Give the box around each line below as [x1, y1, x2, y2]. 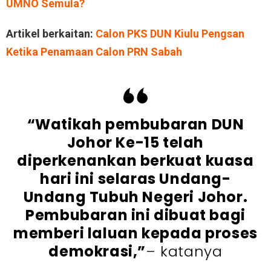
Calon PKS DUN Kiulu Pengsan [96, 27, 244, 40]
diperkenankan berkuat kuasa [17, 150, 254, 171]
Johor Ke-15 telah [67, 132, 204, 152]
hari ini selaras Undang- [40, 168, 231, 189]
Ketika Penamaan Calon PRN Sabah [6, 45, 182, 58]
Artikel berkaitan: [6, 27, 96, 40]
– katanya [146, 241, 223, 261]
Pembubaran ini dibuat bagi [25, 204, 246, 225]
